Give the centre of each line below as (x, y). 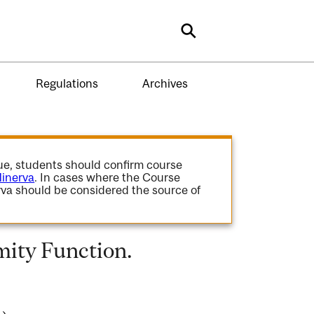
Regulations (67, 83)
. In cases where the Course (108, 177)
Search (213, 36)
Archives (165, 83)
